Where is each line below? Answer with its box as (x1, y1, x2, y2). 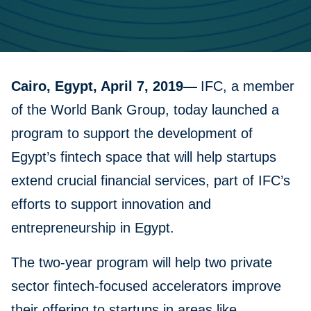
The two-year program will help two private (11, 255, 272, 271)
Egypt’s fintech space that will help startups (11, 149, 276, 165)
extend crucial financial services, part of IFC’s (11, 173, 290, 189)
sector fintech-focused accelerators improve (11, 278, 281, 294)
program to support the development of (11, 126, 253, 142)
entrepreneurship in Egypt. (11, 220, 174, 236)
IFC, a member (201, 78, 294, 94)
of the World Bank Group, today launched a (11, 102, 279, 118)
